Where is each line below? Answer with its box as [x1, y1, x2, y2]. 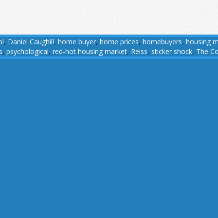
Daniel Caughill [8, 37, 54, 47]
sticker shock [151, 47, 192, 56]
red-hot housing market [53, 47, 127, 56]
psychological [6, 47, 49, 56]
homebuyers [143, 37, 182, 47]
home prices [100, 37, 139, 47]
